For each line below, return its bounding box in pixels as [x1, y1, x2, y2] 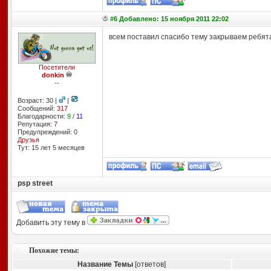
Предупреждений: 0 [17, 128, 77, 135]
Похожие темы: [28, 246, 79, 255]
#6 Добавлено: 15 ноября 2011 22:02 [109, 15, 229, 22]
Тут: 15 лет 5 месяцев [17, 144, 85, 151]
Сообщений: [17, 105, 57, 112]
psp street [17, 179, 53, 188]
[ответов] [133, 260, 166, 269]
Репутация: [17, 120, 54, 128]
